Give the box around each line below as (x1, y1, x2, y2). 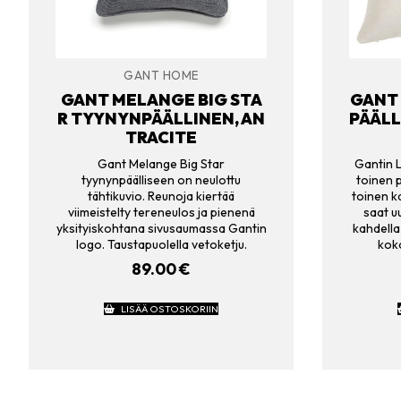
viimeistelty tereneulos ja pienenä (67, 203, 255, 220)
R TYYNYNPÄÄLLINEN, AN (57, 108, 265, 130)
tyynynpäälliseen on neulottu (81, 171, 241, 188)
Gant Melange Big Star (98, 155, 225, 172)
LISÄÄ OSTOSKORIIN (120, 303, 218, 316)
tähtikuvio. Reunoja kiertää (88, 187, 235, 204)
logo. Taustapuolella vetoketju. (75, 235, 247, 252)
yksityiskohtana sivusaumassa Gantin (55, 219, 267, 236)
